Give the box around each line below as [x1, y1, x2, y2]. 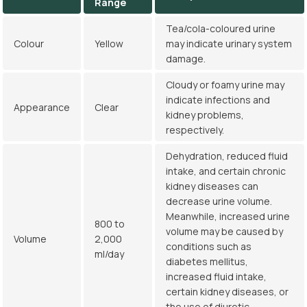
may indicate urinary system [166, 37, 292, 50]
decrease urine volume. [166, 195, 272, 208]
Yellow [95, 37, 123, 50]
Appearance [14, 101, 70, 114]
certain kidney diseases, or [166, 285, 288, 298]
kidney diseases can [166, 180, 258, 193]
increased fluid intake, [166, 270, 267, 283]
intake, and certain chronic [166, 164, 286, 177]
